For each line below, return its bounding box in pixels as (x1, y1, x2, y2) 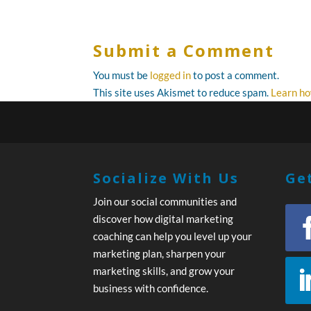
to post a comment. (191, 69, 280, 81)
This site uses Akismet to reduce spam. (93, 86, 271, 99)
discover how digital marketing (93, 212, 234, 226)
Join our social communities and (93, 195, 237, 208)
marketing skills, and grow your (93, 264, 235, 278)
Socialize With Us (93, 169, 239, 188)
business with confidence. (93, 282, 209, 295)
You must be (93, 69, 151, 81)
